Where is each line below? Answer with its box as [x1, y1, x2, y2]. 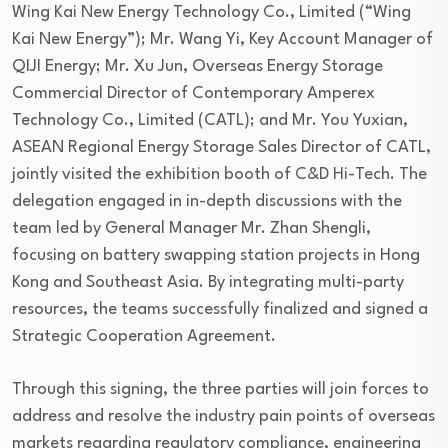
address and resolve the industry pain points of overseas [12, 408, 435, 426]
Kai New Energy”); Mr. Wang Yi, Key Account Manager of [12, 31, 433, 49]
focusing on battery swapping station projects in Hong [12, 247, 420, 265]
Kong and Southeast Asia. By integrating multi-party [12, 274, 404, 292]
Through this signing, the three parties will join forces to [12, 381, 429, 399]
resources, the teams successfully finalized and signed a [12, 301, 428, 319]
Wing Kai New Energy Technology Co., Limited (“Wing [12, 4, 411, 22]
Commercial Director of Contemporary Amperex [12, 85, 375, 103]
